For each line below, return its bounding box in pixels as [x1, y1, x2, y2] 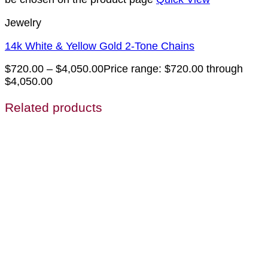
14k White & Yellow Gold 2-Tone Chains [5, 39, 194, 52]
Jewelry [5, 16, 41, 29]
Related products [5, 100, 102, 115]
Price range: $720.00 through [103, 63, 243, 75]
